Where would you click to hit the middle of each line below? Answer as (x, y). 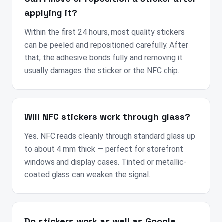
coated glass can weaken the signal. (87, 175)
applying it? (51, 13)
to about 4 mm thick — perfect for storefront (104, 149)
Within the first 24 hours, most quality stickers (105, 32)
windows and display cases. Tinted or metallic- (106, 162)
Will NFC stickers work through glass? (107, 117)
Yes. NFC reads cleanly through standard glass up (110, 136)
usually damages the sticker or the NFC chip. (102, 71)
